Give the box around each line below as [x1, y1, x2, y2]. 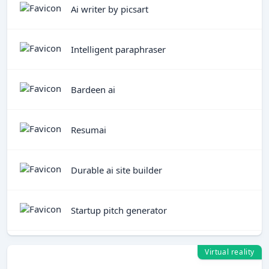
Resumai [71, 123, 106, 136]
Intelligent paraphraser [71, 43, 166, 55]
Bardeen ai [71, 83, 115, 95]
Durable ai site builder [71, 163, 162, 176]
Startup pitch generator [71, 204, 167, 216]
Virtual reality [205, 247, 255, 257]
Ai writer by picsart [71, 2, 148, 15]
